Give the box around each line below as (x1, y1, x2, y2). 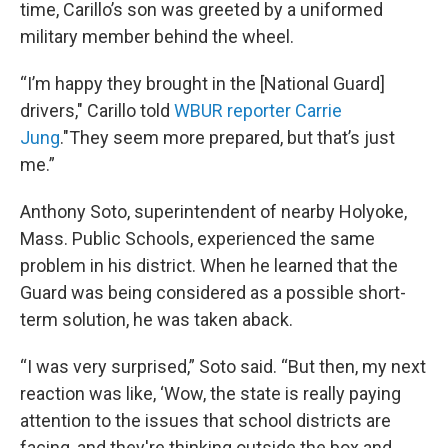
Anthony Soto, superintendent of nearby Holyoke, (20, 201, 407, 222)
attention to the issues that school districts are (20, 410, 391, 431)
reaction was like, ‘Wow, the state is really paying (20, 383, 401, 404)
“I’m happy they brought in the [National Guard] (20, 73, 385, 94)
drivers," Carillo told (20, 100, 174, 121)
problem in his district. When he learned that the (20, 255, 398, 276)
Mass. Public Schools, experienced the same (20, 228, 375, 249)
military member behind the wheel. (20, 26, 294, 47)
